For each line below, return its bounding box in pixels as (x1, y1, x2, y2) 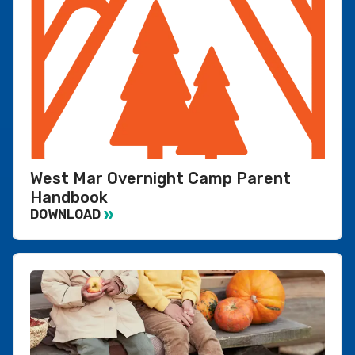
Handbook (30, 187, 108, 207)
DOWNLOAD (30, 207, 101, 223)
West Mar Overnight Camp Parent (30, 168, 291, 188)
